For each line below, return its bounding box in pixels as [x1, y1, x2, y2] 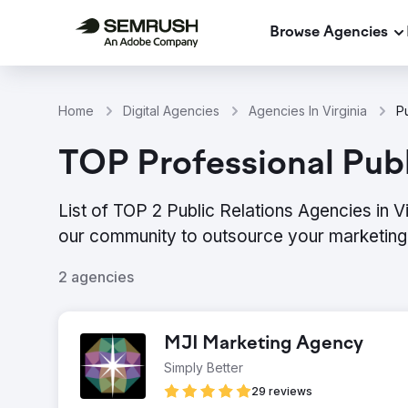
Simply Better [164, 360, 243, 375]
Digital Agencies [123, 103, 219, 118]
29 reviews [251, 384, 312, 398]
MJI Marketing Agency [164, 334, 363, 354]
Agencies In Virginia [249, 103, 367, 118]
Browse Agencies [270, 24, 388, 41]
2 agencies [58, 268, 134, 286]
